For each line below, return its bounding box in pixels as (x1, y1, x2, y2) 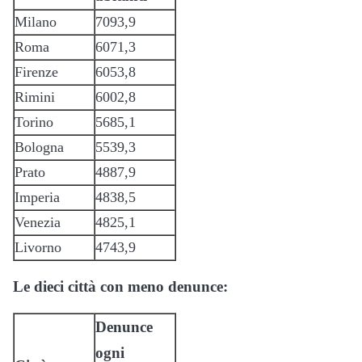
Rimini (15, 88, 55, 105)
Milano (15, 13, 57, 30)
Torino (15, 113, 53, 130)
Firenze (15, 63, 58, 80)
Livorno (15, 238, 61, 255)
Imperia (15, 188, 60, 205)
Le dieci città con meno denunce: (13, 277, 228, 295)
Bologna (15, 138, 64, 155)
